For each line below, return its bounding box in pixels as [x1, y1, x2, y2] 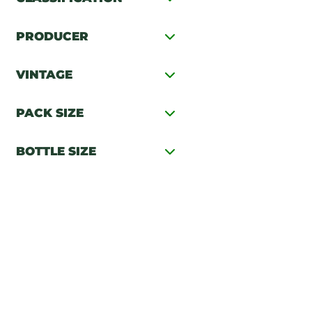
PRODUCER [16, 29, 88, 43]
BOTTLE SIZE [16, 143, 96, 158]
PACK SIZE [16, 105, 84, 120]
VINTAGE [16, 67, 72, 81]
